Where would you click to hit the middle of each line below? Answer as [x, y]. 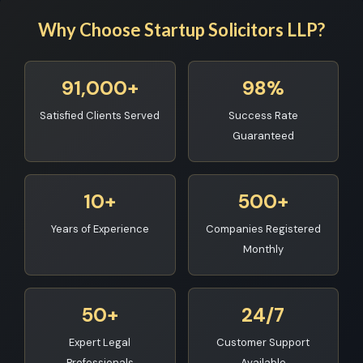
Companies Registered [263, 229]
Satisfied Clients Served [100, 115]
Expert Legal [100, 342]
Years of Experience [100, 229]
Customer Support [263, 342]
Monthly [263, 249]
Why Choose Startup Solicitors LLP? [181, 30]
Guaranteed [263, 136]
